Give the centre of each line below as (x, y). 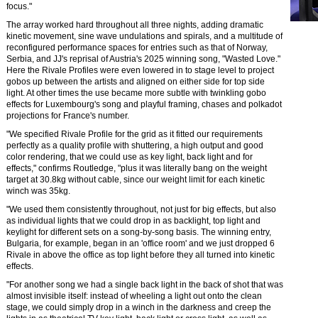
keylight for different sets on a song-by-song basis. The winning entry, (139, 232)
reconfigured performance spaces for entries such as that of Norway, (137, 48)
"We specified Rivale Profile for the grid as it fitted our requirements (135, 134)
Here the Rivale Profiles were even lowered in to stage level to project (140, 70)
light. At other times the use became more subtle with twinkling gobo (136, 93)
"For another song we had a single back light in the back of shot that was (145, 285)
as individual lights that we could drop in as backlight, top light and (133, 221)
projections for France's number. (68, 116)
